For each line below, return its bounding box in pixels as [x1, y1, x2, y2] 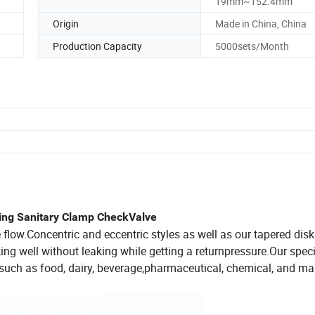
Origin [53, 16, 79, 30]
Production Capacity [53, 39, 142, 53]
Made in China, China [215, 16, 307, 30]
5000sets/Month [215, 39, 289, 53]
